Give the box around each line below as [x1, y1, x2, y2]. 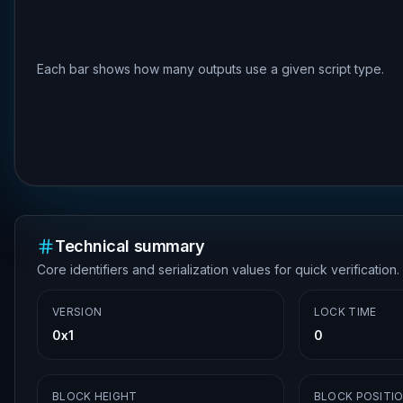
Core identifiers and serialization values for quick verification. [37, 262, 399, 277]
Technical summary [55, 237, 205, 255]
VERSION [52, 305, 103, 318]
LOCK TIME [313, 305, 377, 318]
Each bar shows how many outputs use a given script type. [37, 61, 384, 76]
